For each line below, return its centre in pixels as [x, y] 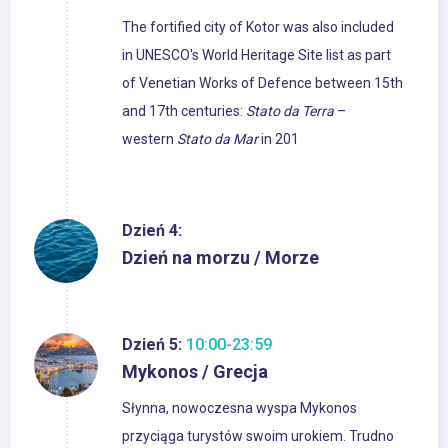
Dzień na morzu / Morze [220, 258]
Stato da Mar [217, 139]
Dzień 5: [152, 345]
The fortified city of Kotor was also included [258, 27]
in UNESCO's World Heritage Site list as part [256, 55]
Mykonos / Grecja [195, 372]
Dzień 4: [152, 231]
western [149, 139]
